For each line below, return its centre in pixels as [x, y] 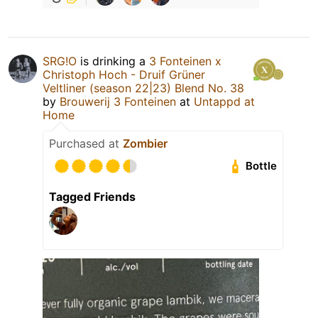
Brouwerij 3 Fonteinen [118, 101]
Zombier [145, 143]
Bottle [262, 166]
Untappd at [224, 101]
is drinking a [113, 61]
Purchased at [86, 143]
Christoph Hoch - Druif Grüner [124, 74]
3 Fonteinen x [185, 61]
